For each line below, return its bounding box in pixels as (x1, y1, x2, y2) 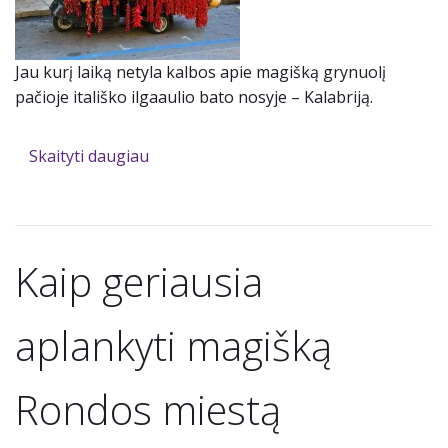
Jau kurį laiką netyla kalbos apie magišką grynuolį (15, 61, 386, 84)
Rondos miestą (15, 382, 281, 438)
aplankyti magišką (15, 318, 332, 374)
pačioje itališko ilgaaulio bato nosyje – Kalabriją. (15, 86, 373, 109)
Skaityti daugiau (28, 145, 149, 168)
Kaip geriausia (15, 254, 263, 310)
